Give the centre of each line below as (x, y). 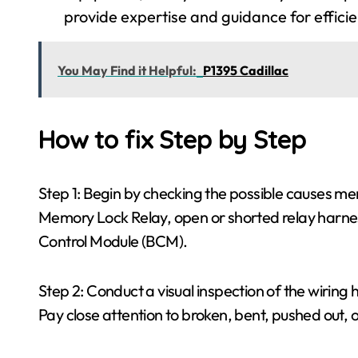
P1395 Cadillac (246, 70)
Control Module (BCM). (113, 241)
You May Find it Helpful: (127, 70)
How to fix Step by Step (172, 139)
